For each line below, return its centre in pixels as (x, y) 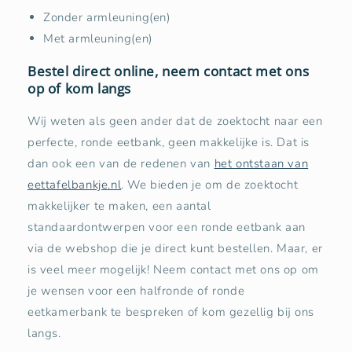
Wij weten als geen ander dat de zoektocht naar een (175, 121)
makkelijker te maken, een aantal (119, 205)
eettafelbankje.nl (75, 184)
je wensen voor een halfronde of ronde (136, 290)
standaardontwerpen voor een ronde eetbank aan (167, 227)
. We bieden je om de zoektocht (210, 184)
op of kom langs (79, 88)
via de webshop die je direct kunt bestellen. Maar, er (175, 248)
